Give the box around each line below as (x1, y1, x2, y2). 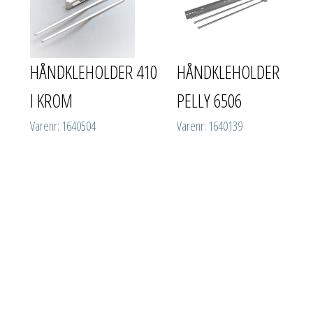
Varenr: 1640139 (177, 117, 243, 134)
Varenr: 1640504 (30, 117, 96, 134)
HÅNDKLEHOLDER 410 (30, 59, 157, 85)
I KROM (30, 87, 73, 113)
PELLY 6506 (177, 87, 242, 113)
